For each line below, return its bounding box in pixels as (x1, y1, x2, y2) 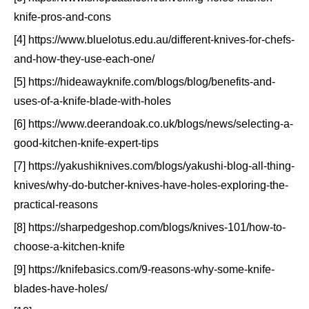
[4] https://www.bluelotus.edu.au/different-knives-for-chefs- (14, 33, 295, 46)
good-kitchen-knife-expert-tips (14, 137, 159, 149)
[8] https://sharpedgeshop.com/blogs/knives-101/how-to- (14, 221, 286, 233)
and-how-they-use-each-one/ (14, 52, 154, 65)
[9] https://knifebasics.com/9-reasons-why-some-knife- (14, 263, 275, 275)
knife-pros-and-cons (14, 10, 111, 23)
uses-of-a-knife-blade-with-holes (14, 94, 171, 107)
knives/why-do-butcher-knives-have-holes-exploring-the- (14, 179, 288, 191)
